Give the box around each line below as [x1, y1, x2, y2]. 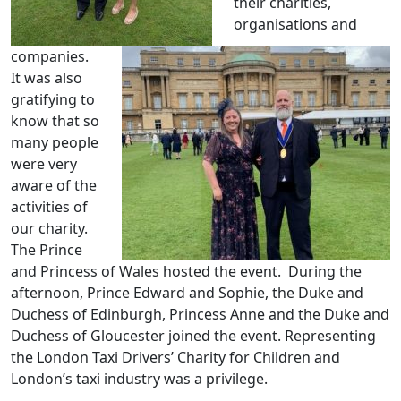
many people [11, 132, 98, 153]
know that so [11, 111, 99, 132]
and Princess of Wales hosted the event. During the [11, 261, 362, 282]
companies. [11, 47, 89, 67]
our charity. [11, 218, 88, 239]
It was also [11, 68, 82, 89]
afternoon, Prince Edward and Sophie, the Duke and [11, 283, 363, 303]
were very [11, 154, 77, 175]
